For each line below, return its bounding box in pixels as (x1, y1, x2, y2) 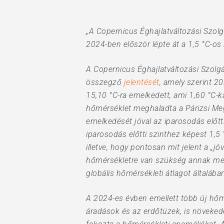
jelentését (123, 77, 159, 87)
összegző (86, 77, 124, 87)
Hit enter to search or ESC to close (45, 28, 166, 38)
